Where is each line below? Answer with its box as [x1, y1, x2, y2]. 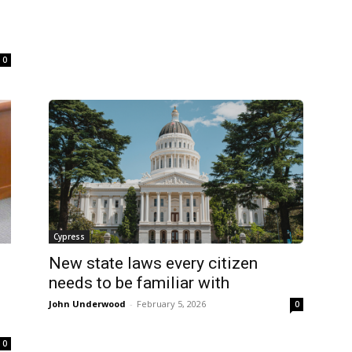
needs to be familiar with [49, 273, 229, 292]
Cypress [53, 230, 85, 242]
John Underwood [49, 297, 126, 310]
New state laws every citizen [49, 253, 258, 273]
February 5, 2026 [137, 297, 206, 310]
